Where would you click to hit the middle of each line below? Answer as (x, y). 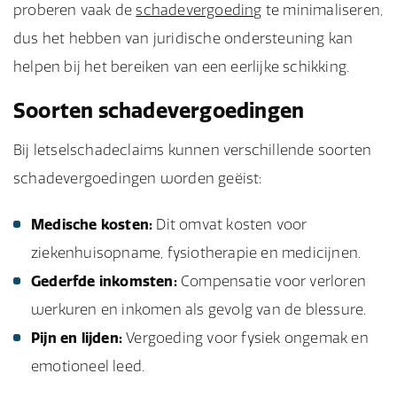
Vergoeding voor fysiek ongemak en (245, 338)
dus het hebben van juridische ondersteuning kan (183, 38)
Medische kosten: (92, 224)
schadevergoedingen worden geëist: (138, 178)
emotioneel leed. (88, 366)
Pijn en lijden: (77, 338)
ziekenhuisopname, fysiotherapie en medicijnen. (196, 253)
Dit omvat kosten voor (230, 224)
